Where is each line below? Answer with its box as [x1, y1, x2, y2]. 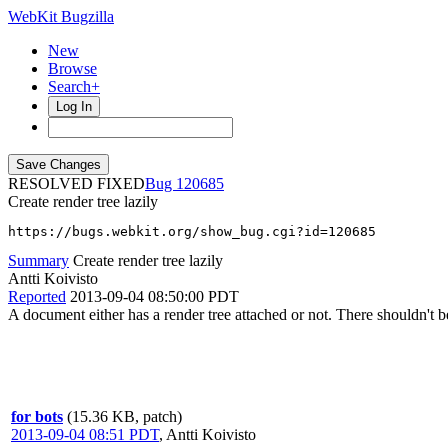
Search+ [48, 78, 100, 95]
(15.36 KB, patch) [67, 408, 182, 425]
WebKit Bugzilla [8, 8, 114, 25]
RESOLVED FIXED [8, 175, 145, 192]
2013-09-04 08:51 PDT [11, 426, 159, 443]
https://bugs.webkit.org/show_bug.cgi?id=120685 [8, 224, 376, 239]
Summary [8, 252, 69, 269]
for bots [11, 408, 63, 425]
